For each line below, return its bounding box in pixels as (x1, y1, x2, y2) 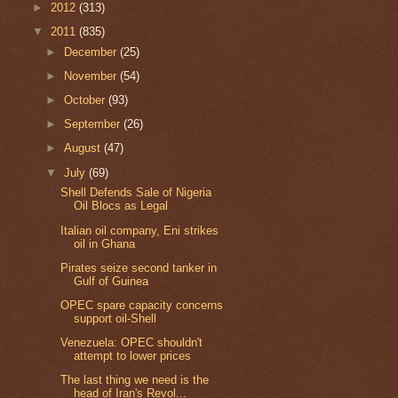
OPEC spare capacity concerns (60, 298, 224, 312)
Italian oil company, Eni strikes (60, 223, 219, 237)
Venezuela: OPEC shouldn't (60, 336, 203, 350)
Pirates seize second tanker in (60, 260, 218, 275)
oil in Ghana (74, 236, 136, 251)
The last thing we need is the (60, 373, 210, 387)
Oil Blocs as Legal (74, 199, 169, 213)
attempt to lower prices (74, 349, 192, 363)
